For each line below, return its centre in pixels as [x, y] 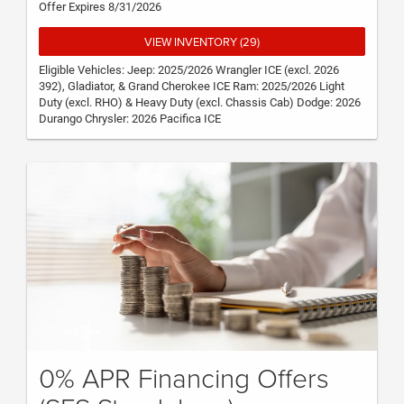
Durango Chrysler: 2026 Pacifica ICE [130, 118]
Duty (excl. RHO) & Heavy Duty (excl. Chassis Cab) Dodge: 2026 [200, 102]
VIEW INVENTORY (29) [202, 42]
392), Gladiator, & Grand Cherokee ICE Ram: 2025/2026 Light [192, 86]
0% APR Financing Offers [184, 378]
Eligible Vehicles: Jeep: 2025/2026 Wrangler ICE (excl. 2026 [189, 69]
